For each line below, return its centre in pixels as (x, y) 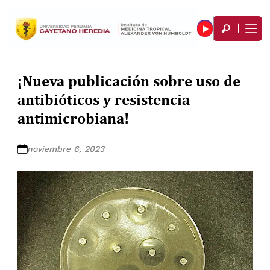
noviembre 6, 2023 (66, 149)
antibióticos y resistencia (104, 99)
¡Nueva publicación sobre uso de (129, 80)
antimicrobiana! (74, 118)
